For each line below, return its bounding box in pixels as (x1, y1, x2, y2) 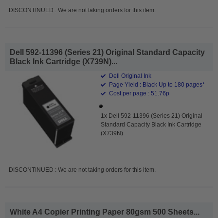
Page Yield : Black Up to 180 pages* (108, 81, 205, 88)
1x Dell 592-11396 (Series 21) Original (101, 112, 203, 119)
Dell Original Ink (108, 72, 152, 79)
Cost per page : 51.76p (108, 90, 170, 97)
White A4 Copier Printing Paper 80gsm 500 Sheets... (10, 207, 200, 216)
